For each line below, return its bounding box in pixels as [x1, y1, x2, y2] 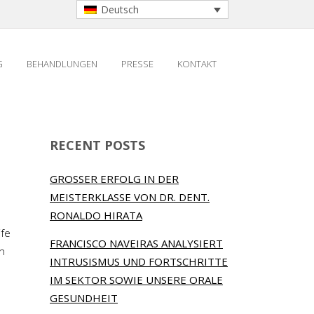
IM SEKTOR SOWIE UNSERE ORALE [50, 273, 223, 287]
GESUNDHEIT [50, 291, 118, 305]
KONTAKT [177, 57, 217, 70]
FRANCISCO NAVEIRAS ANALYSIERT [50, 236, 223, 250]
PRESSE [121, 57, 153, 70]
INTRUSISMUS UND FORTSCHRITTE [50, 254, 228, 268]
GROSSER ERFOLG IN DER [50, 172, 179, 186]
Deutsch [100, 3, 139, 17]
